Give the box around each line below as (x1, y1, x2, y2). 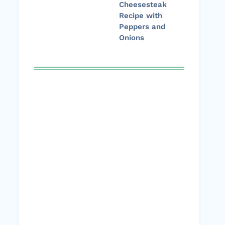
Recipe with (119, 11, 162, 21)
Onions (119, 33, 144, 43)
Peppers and (119, 22, 165, 32)
